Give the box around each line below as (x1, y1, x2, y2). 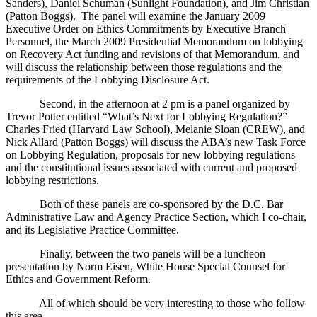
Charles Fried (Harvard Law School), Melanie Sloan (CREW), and (6, 123, 305, 136)
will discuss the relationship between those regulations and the (6, 61, 282, 74)
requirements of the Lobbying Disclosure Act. (6, 74, 209, 86)
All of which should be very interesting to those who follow (39, 297, 305, 310)
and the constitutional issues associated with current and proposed (6, 161, 297, 174)
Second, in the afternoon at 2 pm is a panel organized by (40, 98, 290, 110)
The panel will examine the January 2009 (81, 10, 265, 23)
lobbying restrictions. (6, 174, 99, 187)
